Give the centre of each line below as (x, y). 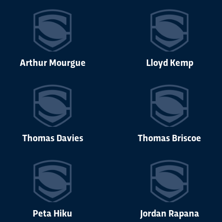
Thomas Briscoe (169, 138)
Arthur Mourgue (53, 62)
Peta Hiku (53, 213)
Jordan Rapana (169, 213)
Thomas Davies (53, 138)
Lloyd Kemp (169, 62)
